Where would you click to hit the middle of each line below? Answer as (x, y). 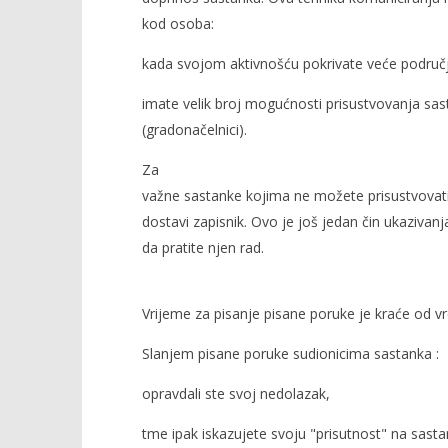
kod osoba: (177, 23)
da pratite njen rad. (202, 247)
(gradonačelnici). (194, 129)
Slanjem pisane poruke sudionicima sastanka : (290, 353)
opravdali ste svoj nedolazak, (235, 393)
